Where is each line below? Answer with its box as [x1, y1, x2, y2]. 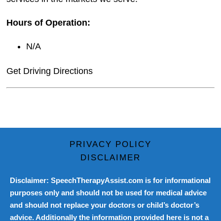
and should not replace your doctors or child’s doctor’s [10, 201, 199, 210]
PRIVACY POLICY [70, 140, 151, 149]
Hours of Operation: [6, 18, 91, 28]
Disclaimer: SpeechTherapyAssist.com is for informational [10, 176, 211, 185]
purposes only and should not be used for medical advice [10, 188, 207, 197]
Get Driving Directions [6, 66, 93, 76]
